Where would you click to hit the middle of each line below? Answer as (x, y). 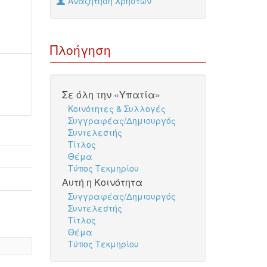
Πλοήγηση (80, 49)
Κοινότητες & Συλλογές (117, 108)
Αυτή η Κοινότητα (102, 182)
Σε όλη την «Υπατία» (111, 94)
